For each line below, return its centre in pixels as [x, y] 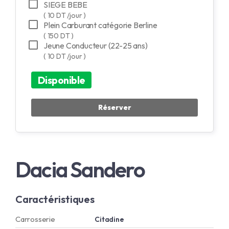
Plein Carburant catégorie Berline [100, 25]
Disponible [61, 80]
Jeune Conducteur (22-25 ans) [96, 45]
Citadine [109, 219]
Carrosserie [35, 219]
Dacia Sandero [80, 169]
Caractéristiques [55, 199]
